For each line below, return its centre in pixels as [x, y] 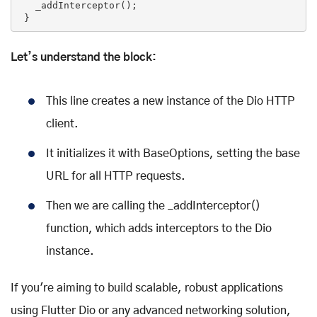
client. [62, 124]
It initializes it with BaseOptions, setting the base [173, 154]
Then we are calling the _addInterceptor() [153, 206]
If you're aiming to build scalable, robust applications [147, 288]
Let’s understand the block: [83, 58]
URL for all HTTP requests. [116, 177]
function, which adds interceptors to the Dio [159, 229]
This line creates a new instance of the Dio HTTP [171, 102]
